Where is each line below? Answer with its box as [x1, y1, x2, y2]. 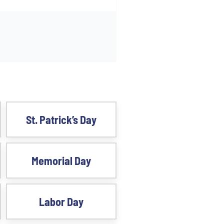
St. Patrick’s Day [25, 113, 96, 126]
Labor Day [38, 195, 83, 208]
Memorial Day [31, 154, 91, 167]
